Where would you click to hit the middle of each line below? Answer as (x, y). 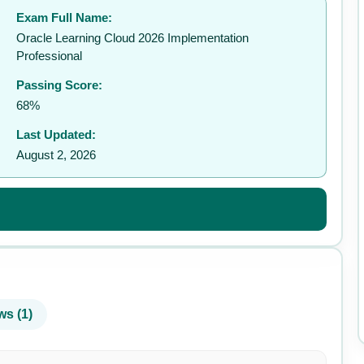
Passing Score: (59, 85)
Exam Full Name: (64, 17)
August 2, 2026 (56, 155)
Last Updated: (56, 134)
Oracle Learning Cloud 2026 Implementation (132, 38)
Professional (49, 56)
